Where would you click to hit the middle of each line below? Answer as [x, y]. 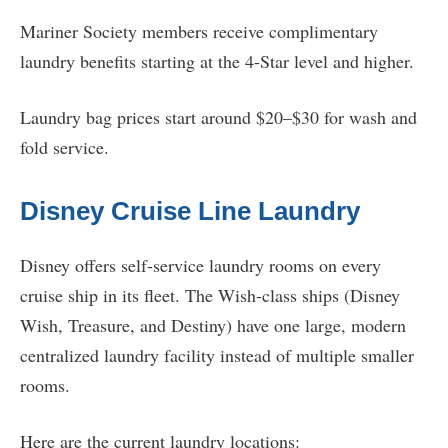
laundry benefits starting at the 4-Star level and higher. [217, 61]
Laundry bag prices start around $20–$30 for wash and [218, 117]
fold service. [64, 147]
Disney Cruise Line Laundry [190, 211]
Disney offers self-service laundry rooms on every [200, 265]
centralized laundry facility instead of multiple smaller [217, 355]
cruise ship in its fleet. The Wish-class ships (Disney [210, 295]
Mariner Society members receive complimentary [199, 31]
